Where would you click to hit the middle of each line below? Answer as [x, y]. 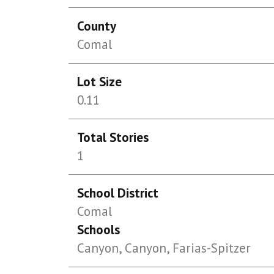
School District [118, 193]
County [97, 26]
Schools [99, 230]
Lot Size [100, 82]
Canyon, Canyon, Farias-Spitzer [164, 248]
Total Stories [113, 137]
